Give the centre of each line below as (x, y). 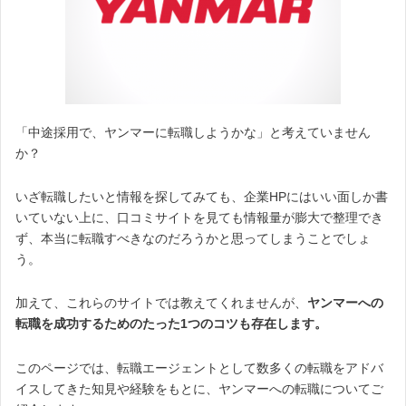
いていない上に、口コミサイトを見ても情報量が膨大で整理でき (199, 218)
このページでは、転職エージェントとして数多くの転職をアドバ (199, 367)
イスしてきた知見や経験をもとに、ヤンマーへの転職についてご (199, 388)
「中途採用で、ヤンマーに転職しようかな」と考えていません (193, 132)
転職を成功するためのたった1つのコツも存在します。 (171, 324)
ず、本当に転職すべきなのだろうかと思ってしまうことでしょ (193, 239)
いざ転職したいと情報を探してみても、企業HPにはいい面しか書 (202, 197)
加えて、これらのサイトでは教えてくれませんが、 (161, 303)
